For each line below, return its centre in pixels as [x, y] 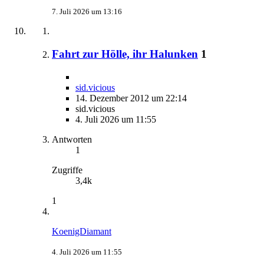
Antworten [72, 139]
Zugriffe [67, 170]
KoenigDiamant [82, 231]
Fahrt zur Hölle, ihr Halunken [125, 54]
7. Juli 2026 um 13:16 [87, 12]
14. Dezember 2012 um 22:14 [131, 98]
